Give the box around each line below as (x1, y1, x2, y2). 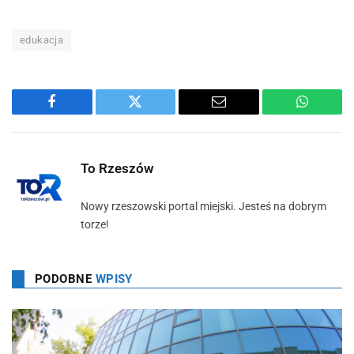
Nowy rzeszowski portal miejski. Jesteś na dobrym (81, 199, 326, 213)
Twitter (134, 106, 175, 121)
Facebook (51, 106, 107, 121)
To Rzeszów (81, 160, 154, 176)
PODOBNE (35, 271, 96, 286)
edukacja (20, 33, 64, 46)
